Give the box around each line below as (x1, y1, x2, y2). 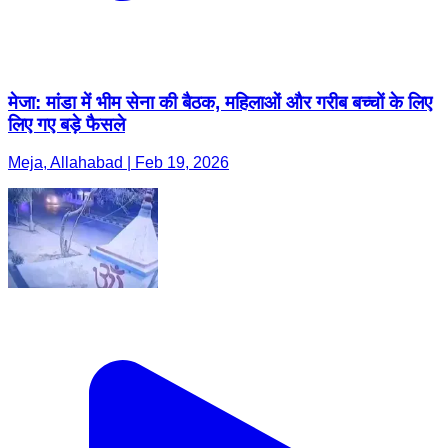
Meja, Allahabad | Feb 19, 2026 (8, 154, 229, 172)
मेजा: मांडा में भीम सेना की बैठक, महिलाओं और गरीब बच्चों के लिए (8, 91, 432, 113)
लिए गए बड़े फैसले (8, 113, 125, 135)
